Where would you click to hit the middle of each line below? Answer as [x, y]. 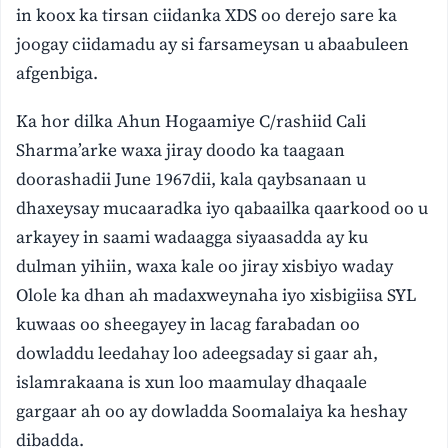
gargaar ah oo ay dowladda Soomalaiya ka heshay [212, 411]
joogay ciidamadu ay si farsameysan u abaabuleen [213, 44]
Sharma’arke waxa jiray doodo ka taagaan [181, 150]
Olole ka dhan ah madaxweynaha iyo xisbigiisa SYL [218, 295]
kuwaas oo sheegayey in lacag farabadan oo [188, 324]
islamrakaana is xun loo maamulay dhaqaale [192, 382]
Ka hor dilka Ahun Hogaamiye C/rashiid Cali [191, 121]
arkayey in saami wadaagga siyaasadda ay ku [192, 237]
